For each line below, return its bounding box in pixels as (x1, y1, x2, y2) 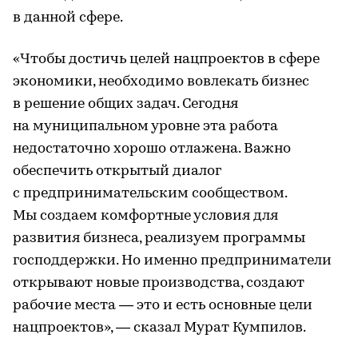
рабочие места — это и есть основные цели (13, 297, 312, 313)
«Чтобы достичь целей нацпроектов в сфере (13, 51, 320, 67)
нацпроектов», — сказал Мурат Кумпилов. (13, 320, 306, 336)
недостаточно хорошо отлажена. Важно (13, 141, 291, 157)
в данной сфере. (13, 10, 123, 26)
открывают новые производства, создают (13, 275, 304, 291)
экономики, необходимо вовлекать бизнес (13, 74, 309, 89)
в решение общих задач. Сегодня (13, 96, 238, 112)
